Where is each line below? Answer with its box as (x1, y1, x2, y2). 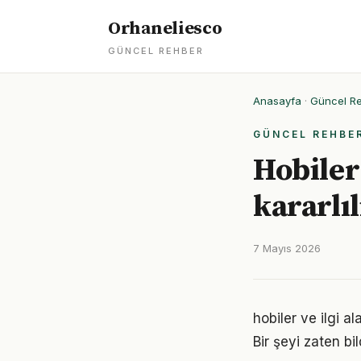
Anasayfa (253, 94, 301, 107)
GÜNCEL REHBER (108, 45, 204, 56)
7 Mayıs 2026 (253, 242, 321, 255)
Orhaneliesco (108, 18, 222, 39)
